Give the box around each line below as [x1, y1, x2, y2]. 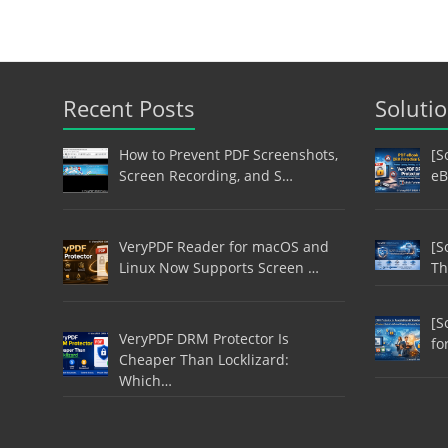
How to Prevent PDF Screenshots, [118, 145, 338, 165]
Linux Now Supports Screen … [118, 257, 319, 277]
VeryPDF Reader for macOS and [118, 236, 329, 256]
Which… [118, 370, 172, 390]
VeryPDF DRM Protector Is [118, 328, 289, 348]
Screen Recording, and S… [118, 166, 293, 186]
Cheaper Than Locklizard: [118, 349, 289, 369]
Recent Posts [63, 93, 195, 124]
